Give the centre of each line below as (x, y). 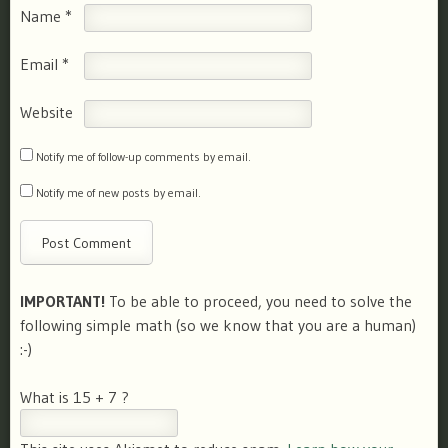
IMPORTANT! (62, 301)
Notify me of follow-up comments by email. (143, 156)
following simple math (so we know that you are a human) (218, 325)
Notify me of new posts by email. (118, 192)
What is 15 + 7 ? (74, 397)
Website (46, 111)
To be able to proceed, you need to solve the (258, 301)
